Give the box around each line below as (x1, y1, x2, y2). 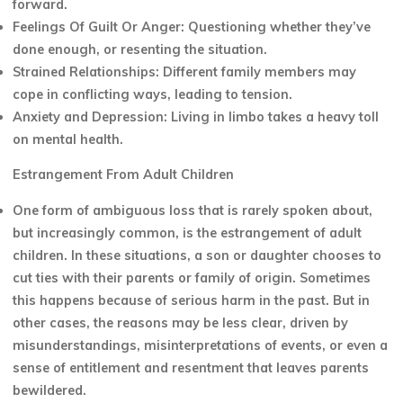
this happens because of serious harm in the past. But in (13, 292, 371, 309)
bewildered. (13, 382, 87, 399)
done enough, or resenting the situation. (13, 41, 268, 58)
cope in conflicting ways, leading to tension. (13, 86, 293, 103)
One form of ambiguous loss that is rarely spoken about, (13, 202, 373, 219)
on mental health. (13, 131, 124, 148)
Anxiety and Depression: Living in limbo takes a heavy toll (13, 109, 380, 126)
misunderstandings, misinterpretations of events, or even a (13, 337, 389, 354)
